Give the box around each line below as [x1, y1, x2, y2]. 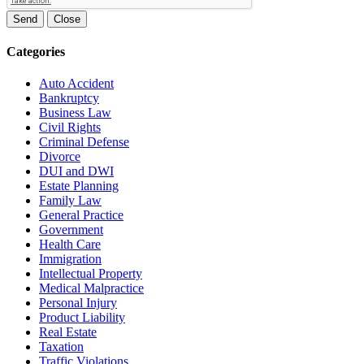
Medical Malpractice [39, 281, 144, 296]
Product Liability [39, 310, 125, 325]
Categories [6, 45, 65, 59]
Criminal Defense [39, 135, 129, 149]
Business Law [39, 106, 111, 120]
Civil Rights [39, 120, 101, 135]
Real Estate [39, 325, 97, 340]
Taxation [39, 340, 84, 354]
